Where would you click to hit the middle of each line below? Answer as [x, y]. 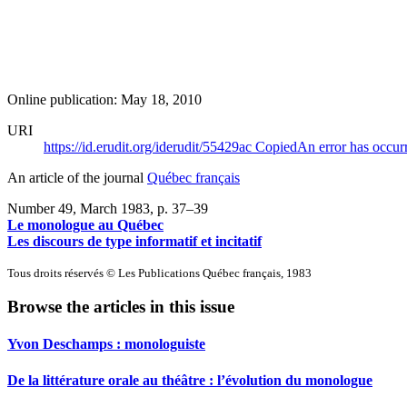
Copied [276, 146]
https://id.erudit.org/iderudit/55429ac [149, 146]
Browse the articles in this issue [121, 307]
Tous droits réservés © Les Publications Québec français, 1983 [159, 273]
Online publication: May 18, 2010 [104, 99]
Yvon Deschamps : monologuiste [106, 344]
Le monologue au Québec [85, 224]
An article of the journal [77, 177]
